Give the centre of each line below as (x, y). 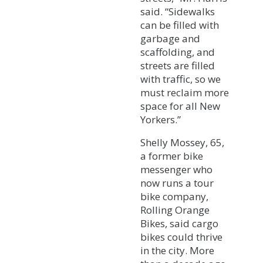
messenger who (176, 169)
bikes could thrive (181, 237)
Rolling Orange (175, 210)
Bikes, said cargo (179, 223)
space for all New (180, 106)
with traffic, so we (181, 79)
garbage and (170, 38)
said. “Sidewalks (178, 11)
